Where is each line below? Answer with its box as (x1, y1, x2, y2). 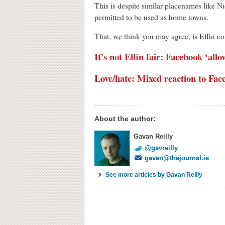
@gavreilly (145, 144, 178, 152)
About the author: (94, 115, 156, 123)
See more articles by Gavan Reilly (105, 171, 202, 178)
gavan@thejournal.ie (145, 154, 209, 162)
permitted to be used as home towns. (94, 12, 208, 23)
